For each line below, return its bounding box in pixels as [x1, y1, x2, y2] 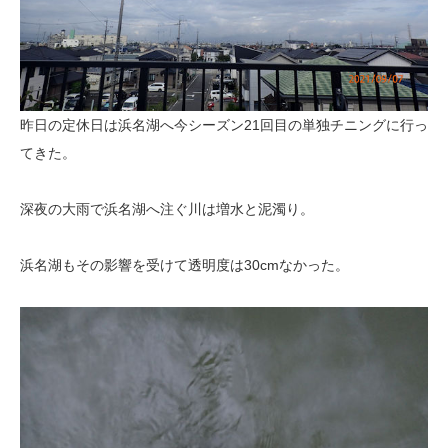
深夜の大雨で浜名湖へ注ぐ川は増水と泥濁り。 [20, 200, 314, 217]
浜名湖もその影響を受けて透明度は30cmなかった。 [20, 256, 349, 273]
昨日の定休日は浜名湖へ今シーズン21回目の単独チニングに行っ [20, 116, 428, 133]
